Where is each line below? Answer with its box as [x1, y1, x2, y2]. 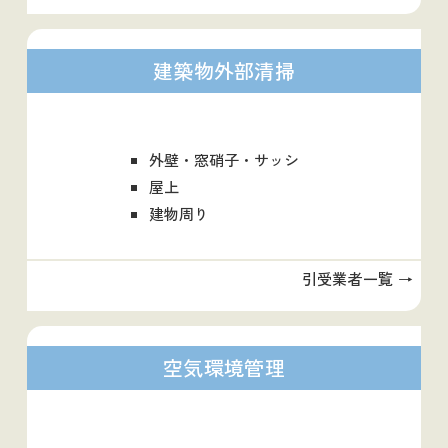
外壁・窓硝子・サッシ [149, 148, 299, 170]
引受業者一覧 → [301, 268, 414, 290]
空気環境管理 [163, 353, 285, 383]
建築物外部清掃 [152, 55, 296, 85]
